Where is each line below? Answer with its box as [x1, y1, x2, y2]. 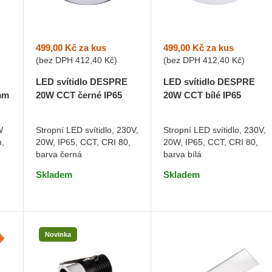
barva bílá [163, 149, 202, 159]
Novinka [44, 231, 71, 239]
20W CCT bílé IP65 [163, 89, 242, 100]
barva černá [35, 149, 82, 159]
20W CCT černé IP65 [35, 89, 122, 100]
